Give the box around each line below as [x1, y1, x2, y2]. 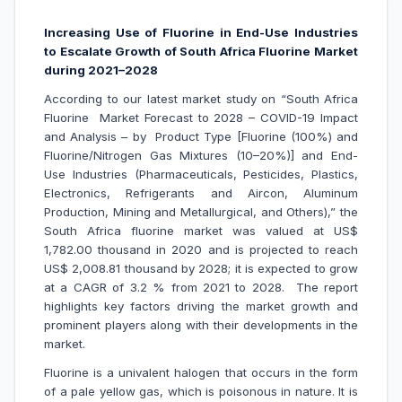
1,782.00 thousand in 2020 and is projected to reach [44, 241, 358, 257]
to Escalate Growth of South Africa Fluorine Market [44, 44, 358, 59]
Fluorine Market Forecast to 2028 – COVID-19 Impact [44, 109, 358, 125]
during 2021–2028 [44, 63, 158, 78]
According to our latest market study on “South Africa [44, 91, 358, 106]
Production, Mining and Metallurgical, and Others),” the [44, 204, 358, 219]
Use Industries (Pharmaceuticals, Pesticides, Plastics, [44, 166, 358, 181]
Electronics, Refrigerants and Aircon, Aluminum [44, 185, 358, 200]
